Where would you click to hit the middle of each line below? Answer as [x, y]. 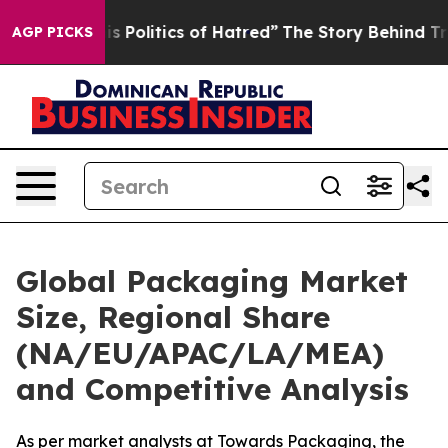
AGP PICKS [52, 32]
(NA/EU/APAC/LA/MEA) [200, 353]
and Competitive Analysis [212, 389]
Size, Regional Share [173, 317]
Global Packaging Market [212, 281]
